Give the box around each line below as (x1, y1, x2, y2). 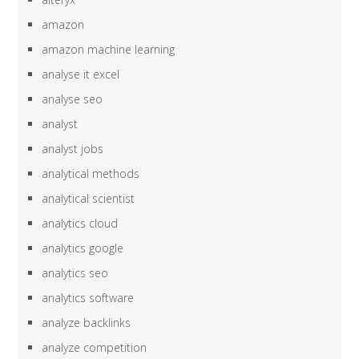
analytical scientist (42, 191, 135, 207)
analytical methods (42, 166, 140, 182)
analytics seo (42, 265, 109, 281)
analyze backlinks (42, 315, 131, 331)
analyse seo (42, 91, 103, 107)
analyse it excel (42, 67, 120, 83)
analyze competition (42, 340, 147, 356)
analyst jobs (42, 141, 104, 157)
